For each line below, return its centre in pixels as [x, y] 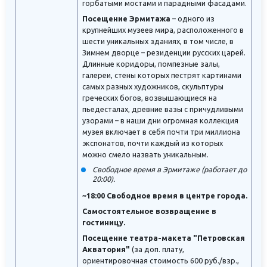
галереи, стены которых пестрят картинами [162, 75]
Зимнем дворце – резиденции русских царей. [164, 53]
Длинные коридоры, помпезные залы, [151, 64]
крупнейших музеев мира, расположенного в [163, 30]
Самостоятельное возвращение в [149, 211]
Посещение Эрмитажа [126, 19]
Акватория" [106, 249]
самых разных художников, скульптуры [153, 87]
